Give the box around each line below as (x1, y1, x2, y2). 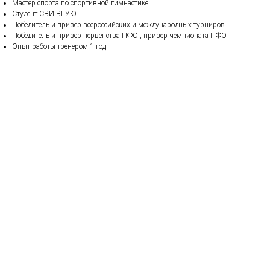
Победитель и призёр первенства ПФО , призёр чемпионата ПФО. (12, 31, 228, 40)
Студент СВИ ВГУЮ (12, 9, 77, 18)
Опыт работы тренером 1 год (12, 42, 106, 51)
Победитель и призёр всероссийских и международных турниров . (12, 20, 228, 29)
